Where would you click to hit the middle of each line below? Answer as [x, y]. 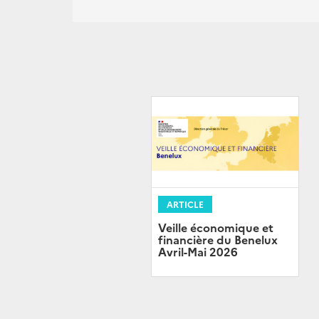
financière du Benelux [218, 240]
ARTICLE [185, 204]
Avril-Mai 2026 [198, 252]
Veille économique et [216, 228]
